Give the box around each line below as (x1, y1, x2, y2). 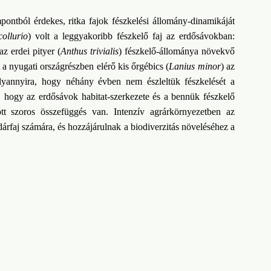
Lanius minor (169, 61, 221, 71)
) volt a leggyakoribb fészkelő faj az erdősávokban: (27, 31, 235, 41)
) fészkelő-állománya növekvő (118, 46, 235, 56)
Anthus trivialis (60, 46, 119, 56)
